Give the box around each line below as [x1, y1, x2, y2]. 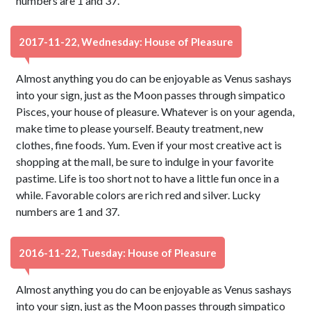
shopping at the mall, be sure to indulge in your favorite [16, 155, 274, 168]
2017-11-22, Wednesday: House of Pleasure [19, 35, 233, 48]
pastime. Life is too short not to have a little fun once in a [16, 171, 280, 185]
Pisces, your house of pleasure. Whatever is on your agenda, [16, 105, 295, 118]
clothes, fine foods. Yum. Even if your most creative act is [16, 138, 283, 151]
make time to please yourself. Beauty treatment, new [16, 121, 264, 135]
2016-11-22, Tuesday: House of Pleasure [19, 246, 217, 259]
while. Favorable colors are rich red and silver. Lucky [16, 188, 261, 201]
